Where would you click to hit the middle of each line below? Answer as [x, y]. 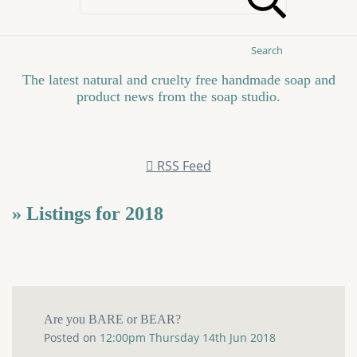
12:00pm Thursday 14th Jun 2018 [188, 338]
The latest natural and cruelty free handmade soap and [178, 79]
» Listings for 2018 [88, 213]
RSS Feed [184, 165]
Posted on [72, 338]
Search [267, 50]
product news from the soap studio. [178, 96]
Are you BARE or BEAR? [112, 320]
